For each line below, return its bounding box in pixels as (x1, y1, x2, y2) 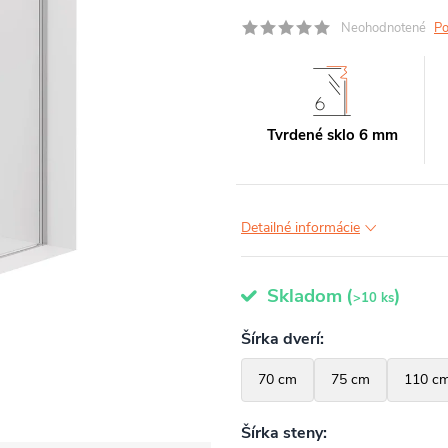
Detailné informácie (241, 218, 360, 237)
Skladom (262, 283, 342, 309)
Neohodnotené (341, 19, 426, 37)
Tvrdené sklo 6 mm (266, 125, 398, 145)
